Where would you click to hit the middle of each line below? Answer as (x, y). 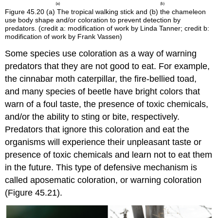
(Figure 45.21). (34, 193)
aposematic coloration (73, 180)
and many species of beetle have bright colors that (103, 92)
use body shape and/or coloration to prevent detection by (93, 20)
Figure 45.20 (26, 12)
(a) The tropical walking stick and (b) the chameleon (126, 12)
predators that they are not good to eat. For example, (108, 66)
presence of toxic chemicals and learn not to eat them (109, 155)
